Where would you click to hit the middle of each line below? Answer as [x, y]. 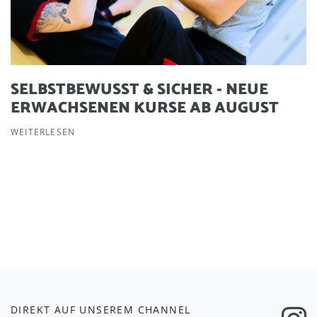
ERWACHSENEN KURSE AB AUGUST [145, 108]
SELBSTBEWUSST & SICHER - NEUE [139, 90]
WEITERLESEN [43, 132]
